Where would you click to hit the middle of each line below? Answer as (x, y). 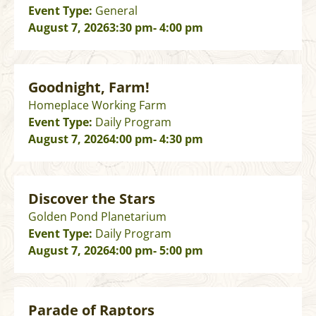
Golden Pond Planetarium (97, 217)
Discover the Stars (92, 199)
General (116, 11)
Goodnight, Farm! (89, 87)
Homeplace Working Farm (97, 105)
